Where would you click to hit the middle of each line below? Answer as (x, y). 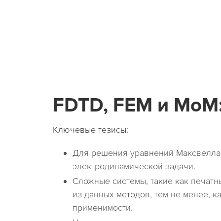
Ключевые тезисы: (91, 130)
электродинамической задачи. (134, 166)
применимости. (103, 208)
